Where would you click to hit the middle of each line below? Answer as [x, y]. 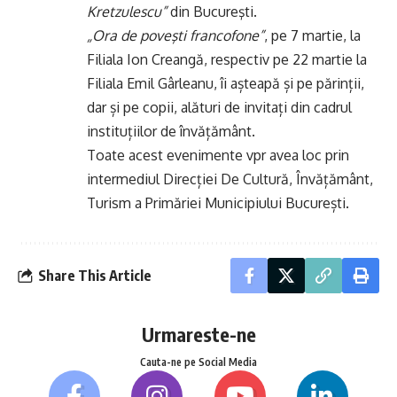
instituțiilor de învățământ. [171, 131]
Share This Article [95, 275]
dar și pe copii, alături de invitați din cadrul [219, 107]
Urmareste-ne [198, 334]
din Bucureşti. [212, 12]
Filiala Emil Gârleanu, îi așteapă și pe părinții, [226, 83]
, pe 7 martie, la [312, 35]
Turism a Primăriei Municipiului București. [218, 203]
